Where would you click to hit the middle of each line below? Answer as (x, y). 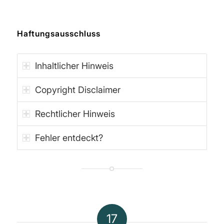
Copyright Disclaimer (77, 90)
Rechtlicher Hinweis (75, 114)
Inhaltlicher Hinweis (74, 66)
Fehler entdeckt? (69, 138)
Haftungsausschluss (58, 34)
